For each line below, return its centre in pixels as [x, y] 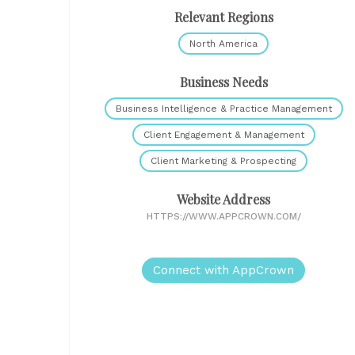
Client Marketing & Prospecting [223, 161]
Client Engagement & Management [223, 135]
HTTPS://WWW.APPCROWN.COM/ [223, 216]
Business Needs [223, 82]
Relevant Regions [223, 17]
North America [223, 44]
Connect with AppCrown [223, 270]
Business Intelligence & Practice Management [223, 109]
